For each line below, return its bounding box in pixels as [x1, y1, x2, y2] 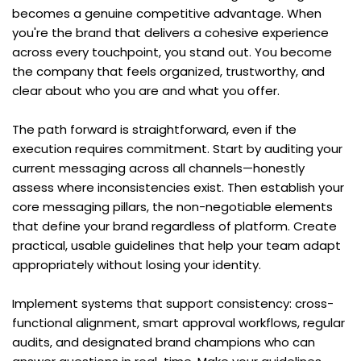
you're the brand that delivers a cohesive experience [12, 23, 329, 41]
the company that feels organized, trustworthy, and [12, 62, 325, 80]
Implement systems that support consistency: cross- [12, 294, 334, 312]
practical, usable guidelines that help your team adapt [12, 236, 341, 254]
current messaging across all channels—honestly [12, 159, 305, 176]
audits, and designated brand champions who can [12, 333, 315, 351]
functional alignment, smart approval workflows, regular [12, 313, 345, 331]
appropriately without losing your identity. [12, 255, 261, 273]
